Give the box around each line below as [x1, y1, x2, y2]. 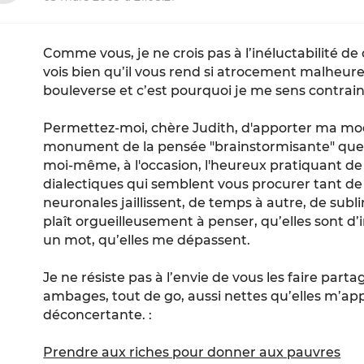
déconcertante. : [43, 307, 153, 323]
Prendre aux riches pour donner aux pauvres [43, 344, 341, 361]
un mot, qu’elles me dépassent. [43, 232, 251, 249]
